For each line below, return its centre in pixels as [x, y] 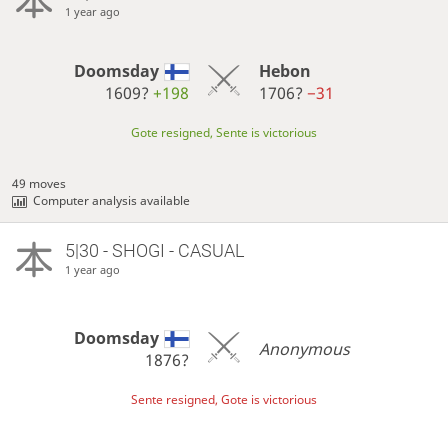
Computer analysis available [112, 201]
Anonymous [304, 348]
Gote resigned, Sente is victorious [224, 133]
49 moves [39, 184]
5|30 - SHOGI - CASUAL [154, 251]
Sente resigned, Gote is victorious [224, 400]
